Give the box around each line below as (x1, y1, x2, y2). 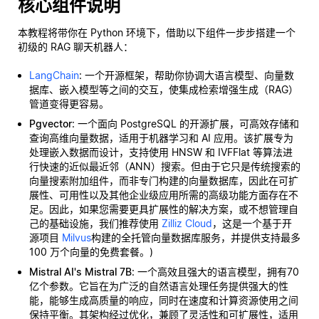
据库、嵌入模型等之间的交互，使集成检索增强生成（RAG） (29, 83, 298, 95)
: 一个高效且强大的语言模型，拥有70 (132, 266, 299, 278)
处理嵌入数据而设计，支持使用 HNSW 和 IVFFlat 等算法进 (29, 146, 293, 158)
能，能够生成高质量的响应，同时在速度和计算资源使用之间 (29, 294, 298, 306)
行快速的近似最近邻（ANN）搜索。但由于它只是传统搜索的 (29, 160, 300, 172)
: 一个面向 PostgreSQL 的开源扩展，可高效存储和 (72, 117, 299, 130)
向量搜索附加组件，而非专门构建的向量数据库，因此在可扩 (29, 174, 298, 187)
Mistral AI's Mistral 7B (29, 266, 132, 278)
